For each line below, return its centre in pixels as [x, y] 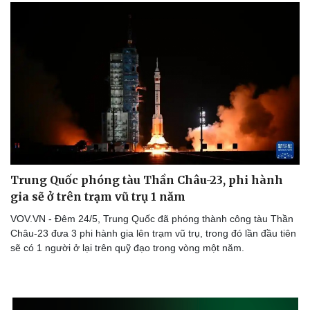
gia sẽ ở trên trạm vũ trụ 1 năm [98, 197]
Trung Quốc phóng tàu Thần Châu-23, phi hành [147, 180]
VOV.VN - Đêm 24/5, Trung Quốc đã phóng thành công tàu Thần [152, 219]
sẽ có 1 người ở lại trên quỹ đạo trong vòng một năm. [127, 248]
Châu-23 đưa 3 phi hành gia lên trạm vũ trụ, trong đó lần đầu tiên [153, 234]
